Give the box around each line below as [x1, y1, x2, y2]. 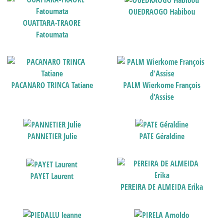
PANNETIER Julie [27, 131, 77, 142]
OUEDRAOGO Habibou [128, 6, 196, 18]
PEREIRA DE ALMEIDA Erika [121, 182, 203, 193]
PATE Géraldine [139, 131, 185, 142]
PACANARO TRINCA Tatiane [11, 79, 93, 91]
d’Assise [150, 91, 174, 102]
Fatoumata [36, 29, 68, 40]
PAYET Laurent [30, 170, 74, 182]
